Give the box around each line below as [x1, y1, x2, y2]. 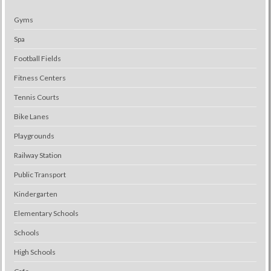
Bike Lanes [13, 112, 49, 121]
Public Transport [13, 170, 66, 179]
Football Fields [13, 54, 61, 63]
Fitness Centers [13, 73, 66, 82]
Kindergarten [13, 189, 57, 198]
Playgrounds [13, 131, 54, 140]
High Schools [13, 247, 56, 256]
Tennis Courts [13, 93, 59, 102]
